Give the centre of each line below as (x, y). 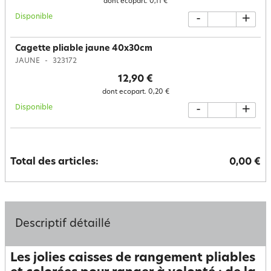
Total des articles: (54, 162)
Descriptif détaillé (63, 224)
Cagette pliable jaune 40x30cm (84, 49)
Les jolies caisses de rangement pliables (133, 258)
